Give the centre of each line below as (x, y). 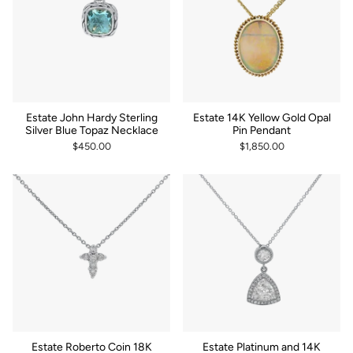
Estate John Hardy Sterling (91, 117)
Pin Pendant (262, 130)
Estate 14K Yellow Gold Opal (262, 117)
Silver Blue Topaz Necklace (91, 130)
